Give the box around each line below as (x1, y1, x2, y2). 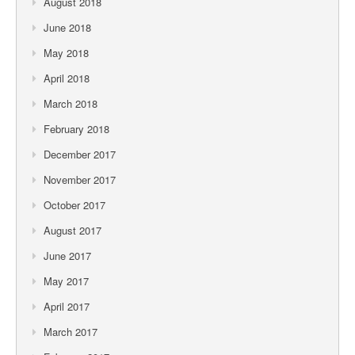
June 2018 (44, 19, 91, 35)
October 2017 (44, 197, 105, 212)
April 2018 (44, 70, 90, 86)
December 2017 (44, 146, 116, 162)
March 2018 (44, 95, 97, 111)
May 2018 (44, 44, 89, 60)
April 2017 (44, 298, 90, 314)
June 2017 (44, 247, 91, 263)
